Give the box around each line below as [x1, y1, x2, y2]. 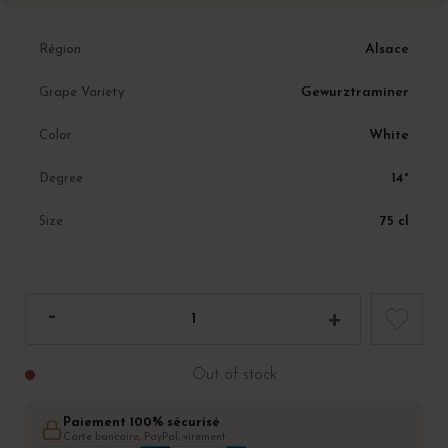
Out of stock [191, 367, 277, 384]
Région [39, 43, 81, 57]
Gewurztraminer [301, 85, 409, 101]
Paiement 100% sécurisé [63, 416, 220, 430]
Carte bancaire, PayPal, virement [63, 432, 226, 444]
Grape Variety [39, 86, 124, 100]
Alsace [365, 42, 409, 58]
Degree [39, 172, 83, 186]
